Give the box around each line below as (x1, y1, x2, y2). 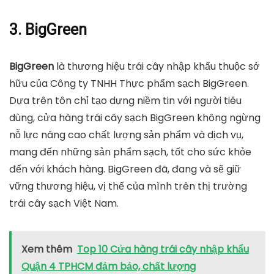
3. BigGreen (9, 20, 87, 39)
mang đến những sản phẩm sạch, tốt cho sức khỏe (9, 144, 251, 159)
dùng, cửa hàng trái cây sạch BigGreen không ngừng (9, 110, 261, 125)
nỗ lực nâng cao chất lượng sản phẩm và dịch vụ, (9, 127, 243, 142)
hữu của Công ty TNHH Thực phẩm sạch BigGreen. (9, 76, 249, 91)
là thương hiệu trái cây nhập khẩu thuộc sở (54, 59, 260, 73)
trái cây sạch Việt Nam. (9, 196, 119, 210)
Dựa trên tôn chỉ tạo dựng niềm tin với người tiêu (9, 93, 242, 108)
